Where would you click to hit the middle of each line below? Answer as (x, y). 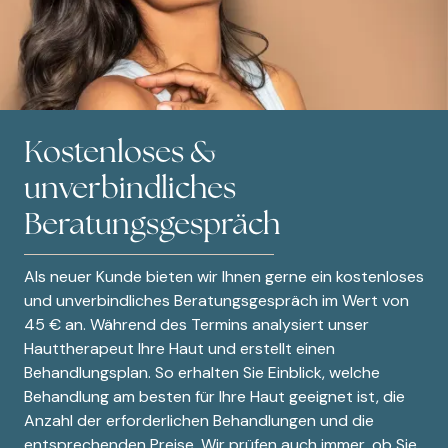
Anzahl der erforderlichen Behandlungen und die (199, 420)
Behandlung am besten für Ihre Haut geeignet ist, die (214, 396)
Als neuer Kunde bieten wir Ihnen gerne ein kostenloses (224, 276)
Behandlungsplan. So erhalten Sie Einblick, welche (202, 372)
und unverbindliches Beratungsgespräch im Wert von (216, 300)
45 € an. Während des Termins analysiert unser (196, 324)
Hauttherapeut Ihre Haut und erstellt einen (179, 348)
